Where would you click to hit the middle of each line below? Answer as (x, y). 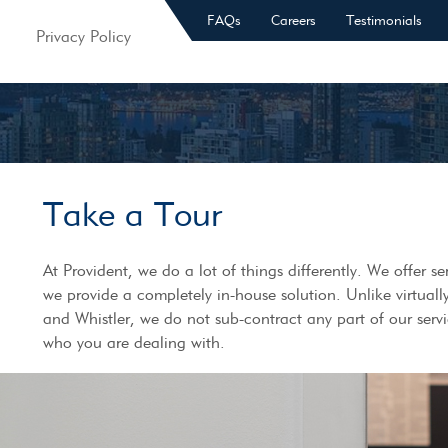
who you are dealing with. (133, 343)
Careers (293, 20)
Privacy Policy (83, 36)
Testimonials (383, 20)
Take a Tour (132, 214)
